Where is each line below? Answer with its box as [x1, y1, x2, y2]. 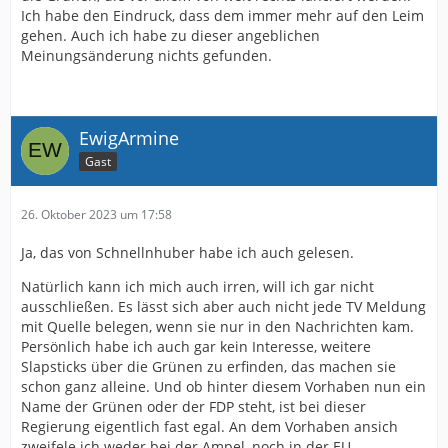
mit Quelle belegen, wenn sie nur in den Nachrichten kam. [21, 317, 414, 337]
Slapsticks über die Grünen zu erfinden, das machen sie [21, 357, 396, 377]
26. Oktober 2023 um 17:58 [21, 206, 172, 224]
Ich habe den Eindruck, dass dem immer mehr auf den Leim [21, 6, 424, 26]
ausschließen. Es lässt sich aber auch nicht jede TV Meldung [21, 297, 426, 317]
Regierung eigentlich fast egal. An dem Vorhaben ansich [21, 417, 398, 437]
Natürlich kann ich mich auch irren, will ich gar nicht [21, 277, 374, 297]
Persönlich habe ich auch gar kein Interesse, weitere [21, 337, 371, 357]
